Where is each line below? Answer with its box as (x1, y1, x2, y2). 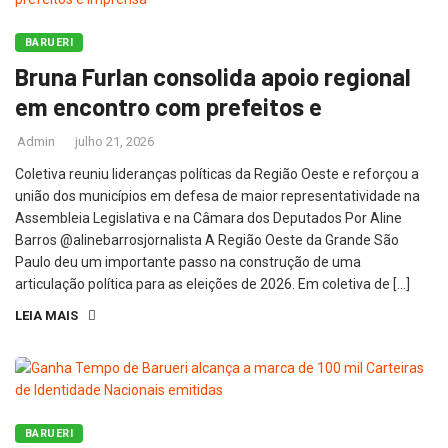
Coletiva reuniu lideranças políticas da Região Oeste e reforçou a (15, 166, 419, 182)
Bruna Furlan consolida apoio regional (15, 62, 411, 91)
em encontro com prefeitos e (15, 92, 322, 121)
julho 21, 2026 (75, 134, 154, 149)
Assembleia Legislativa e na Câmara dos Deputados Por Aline (15, 210, 402, 226)
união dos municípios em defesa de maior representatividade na (15, 188, 420, 204)
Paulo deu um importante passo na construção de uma (15, 254, 361, 270)
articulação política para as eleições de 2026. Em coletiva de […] (15, 276, 410, 292)
